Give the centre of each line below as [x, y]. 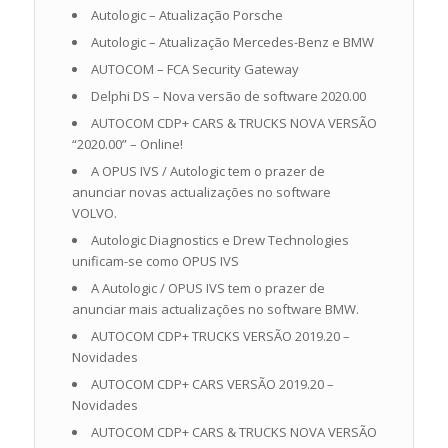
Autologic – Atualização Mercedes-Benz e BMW [232, 42]
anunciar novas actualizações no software [201, 192]
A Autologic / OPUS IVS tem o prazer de [207, 288]
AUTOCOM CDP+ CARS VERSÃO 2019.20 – [212, 384]
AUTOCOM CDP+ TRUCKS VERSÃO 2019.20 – [220, 336]
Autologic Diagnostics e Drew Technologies [219, 240]
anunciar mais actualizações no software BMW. [215, 309]
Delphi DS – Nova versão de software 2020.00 [228, 96]
